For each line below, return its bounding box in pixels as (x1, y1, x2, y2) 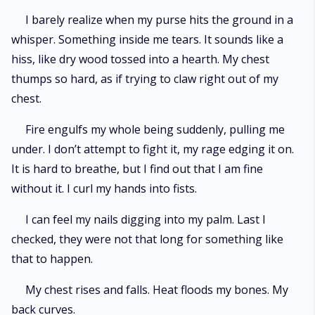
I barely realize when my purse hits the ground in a (25, 12, 293, 27)
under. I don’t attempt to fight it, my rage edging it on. (11, 141, 294, 157)
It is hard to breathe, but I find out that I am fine (11, 161, 263, 176)
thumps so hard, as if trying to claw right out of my (11, 71, 278, 86)
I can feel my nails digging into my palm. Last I (25, 212, 266, 227)
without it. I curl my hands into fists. (11, 181, 200, 196)
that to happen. (11, 251, 93, 266)
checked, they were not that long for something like (11, 231, 283, 247)
